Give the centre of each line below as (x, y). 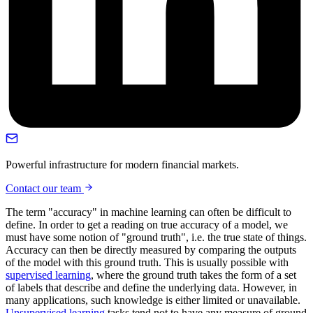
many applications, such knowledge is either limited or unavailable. (153, 300)
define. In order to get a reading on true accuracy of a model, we (147, 225)
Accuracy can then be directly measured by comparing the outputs (151, 250)
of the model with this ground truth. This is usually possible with (147, 262)
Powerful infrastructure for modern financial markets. (122, 165)
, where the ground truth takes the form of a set (194, 275)
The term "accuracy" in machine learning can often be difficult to (148, 212)
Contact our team (45, 188)
